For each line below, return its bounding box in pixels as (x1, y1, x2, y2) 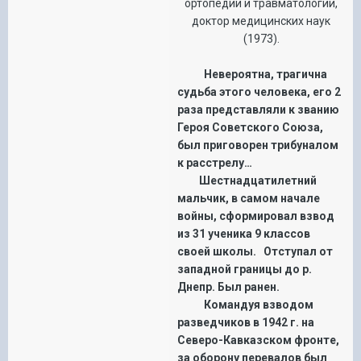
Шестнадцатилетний (177, 173, 317, 187)
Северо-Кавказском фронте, (177, 333, 339, 346)
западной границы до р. (177, 262, 312, 276)
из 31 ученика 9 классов (177, 226, 310, 240)
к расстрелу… (177, 156, 257, 169)
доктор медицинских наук (192, 14, 330, 27)
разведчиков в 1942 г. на (177, 315, 314, 329)
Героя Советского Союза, (177, 120, 323, 134)
